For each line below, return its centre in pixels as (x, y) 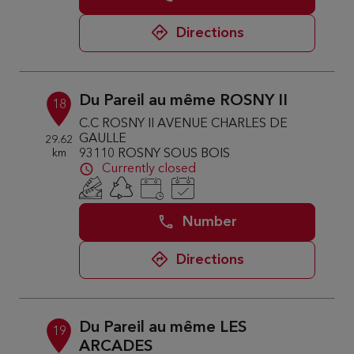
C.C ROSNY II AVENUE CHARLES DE (184, 124)
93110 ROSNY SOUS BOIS (155, 154)
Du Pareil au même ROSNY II (184, 101)
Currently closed (149, 169)
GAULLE (103, 139)
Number (210, 222)
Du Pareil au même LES (163, 328)
